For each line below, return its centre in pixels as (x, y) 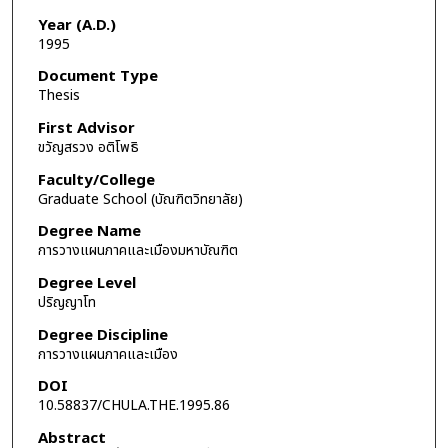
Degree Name (89, 232)
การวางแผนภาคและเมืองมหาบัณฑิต (137, 251)
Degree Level (86, 283)
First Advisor (86, 129)
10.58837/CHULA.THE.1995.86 (133, 406)
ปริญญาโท (66, 302)
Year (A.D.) (76, 25)
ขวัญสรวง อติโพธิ (88, 148)
